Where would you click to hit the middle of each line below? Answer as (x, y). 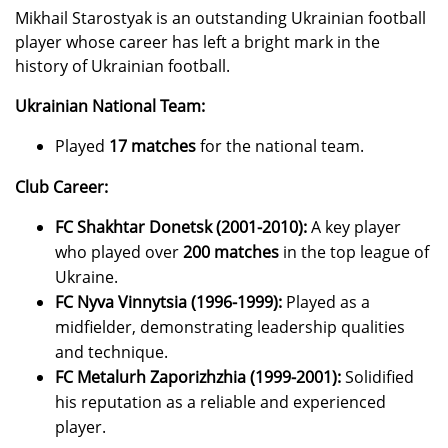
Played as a (326, 302)
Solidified (377, 377)
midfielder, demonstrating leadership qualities (230, 327)
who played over (119, 252)
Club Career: (61, 187)
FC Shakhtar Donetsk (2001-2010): (181, 227)
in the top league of (354, 252)
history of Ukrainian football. (122, 66)
